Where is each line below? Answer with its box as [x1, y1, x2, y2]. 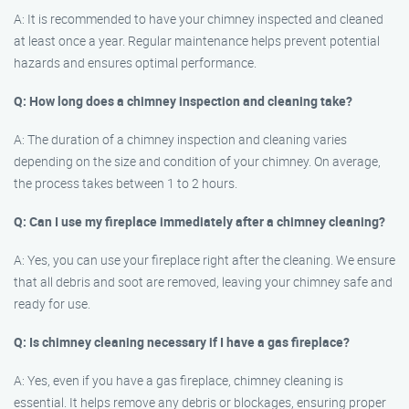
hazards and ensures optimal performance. [14, 54, 257, 71]
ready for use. [14, 295, 90, 312]
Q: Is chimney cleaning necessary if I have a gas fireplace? [14, 333, 350, 351]
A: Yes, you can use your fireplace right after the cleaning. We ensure [14, 251, 395, 268]
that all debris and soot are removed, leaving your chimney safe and [14, 273, 393, 290]
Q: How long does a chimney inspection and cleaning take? [14, 92, 352, 110]
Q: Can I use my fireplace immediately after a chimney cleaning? [14, 213, 385, 230]
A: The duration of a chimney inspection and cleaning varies [14, 131, 347, 148]
